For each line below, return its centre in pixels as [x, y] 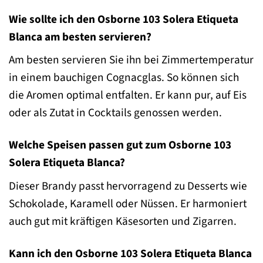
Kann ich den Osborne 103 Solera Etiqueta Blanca [130, 253]
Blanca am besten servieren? [80, 37]
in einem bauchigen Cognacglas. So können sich [124, 78]
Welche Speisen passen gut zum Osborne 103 [120, 145]
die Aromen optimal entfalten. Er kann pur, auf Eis [128, 95]
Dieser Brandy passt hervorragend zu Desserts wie [128, 186]
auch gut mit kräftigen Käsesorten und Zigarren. [123, 221]
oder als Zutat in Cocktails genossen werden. [115, 113]
